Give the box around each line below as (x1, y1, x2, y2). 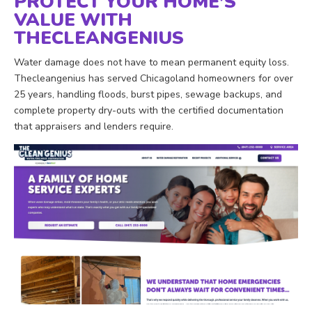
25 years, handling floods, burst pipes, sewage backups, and (14, 88, 282, 102)
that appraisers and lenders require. (14, 120, 173, 134)
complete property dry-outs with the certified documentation (14, 104, 283, 118)
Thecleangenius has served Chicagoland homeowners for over (14, 72, 293, 86)
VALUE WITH (14, 8, 132, 33)
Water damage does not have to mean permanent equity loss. (14, 56, 289, 70)
